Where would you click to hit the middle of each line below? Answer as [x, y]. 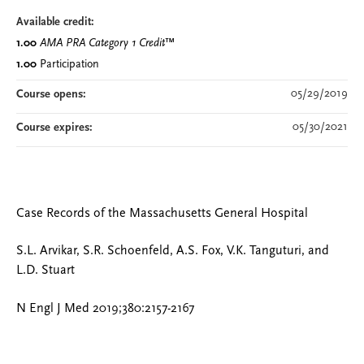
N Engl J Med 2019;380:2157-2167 [105, 308]
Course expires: [56, 128]
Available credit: [57, 22]
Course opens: [53, 95]
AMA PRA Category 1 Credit [102, 43]
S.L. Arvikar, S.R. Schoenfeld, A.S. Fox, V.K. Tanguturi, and [173, 251]
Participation [69, 65]
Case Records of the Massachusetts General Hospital [162, 214]
